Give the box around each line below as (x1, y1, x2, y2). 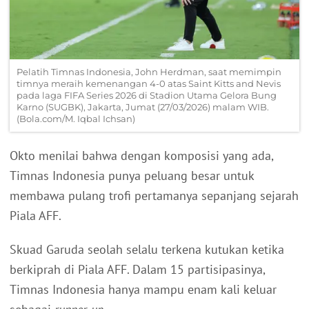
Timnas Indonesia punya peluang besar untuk (10, 168, 254, 184)
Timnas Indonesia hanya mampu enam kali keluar (10, 281, 277, 298)
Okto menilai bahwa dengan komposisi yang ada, (10, 148, 273, 164)
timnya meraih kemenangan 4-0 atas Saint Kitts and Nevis (17, 78, 281, 90)
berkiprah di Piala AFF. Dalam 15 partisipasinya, (10, 261, 265, 278)
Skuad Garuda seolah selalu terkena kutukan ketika (10, 241, 284, 258)
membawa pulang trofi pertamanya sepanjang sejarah (10, 188, 299, 204)
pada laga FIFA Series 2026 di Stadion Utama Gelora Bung (17, 90, 277, 101)
